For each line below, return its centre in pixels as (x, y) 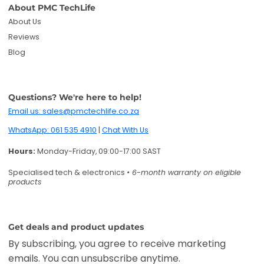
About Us (25, 21)
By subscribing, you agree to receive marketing (117, 243)
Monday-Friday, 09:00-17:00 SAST (98, 151)
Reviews (24, 37)
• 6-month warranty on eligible (184, 172)
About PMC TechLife (52, 7)
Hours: (22, 151)
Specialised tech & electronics (67, 172)
